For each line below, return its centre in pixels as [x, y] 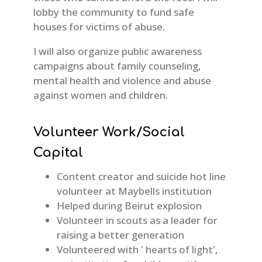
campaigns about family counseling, [117, 66]
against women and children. [100, 95]
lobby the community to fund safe [113, 12]
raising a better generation [120, 235]
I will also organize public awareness [117, 51]
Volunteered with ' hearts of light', [137, 250]
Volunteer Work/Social [109, 132]
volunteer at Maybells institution [134, 191]
